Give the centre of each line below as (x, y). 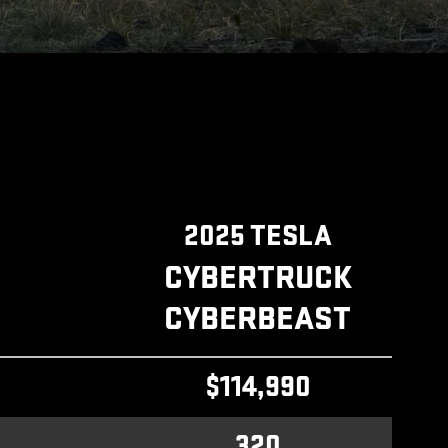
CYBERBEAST (257, 318)
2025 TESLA (257, 236)
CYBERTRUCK (257, 277)
